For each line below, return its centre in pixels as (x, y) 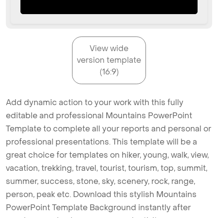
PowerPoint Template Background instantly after (98, 208)
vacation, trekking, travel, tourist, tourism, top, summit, (107, 168)
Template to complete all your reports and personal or (109, 129)
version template (109, 60)
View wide (109, 49)
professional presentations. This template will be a (101, 142)
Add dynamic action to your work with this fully (95, 103)
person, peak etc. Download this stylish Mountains (101, 195)
